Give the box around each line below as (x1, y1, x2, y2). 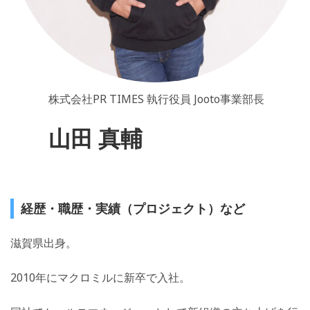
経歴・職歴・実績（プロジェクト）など (21, 200, 245, 217)
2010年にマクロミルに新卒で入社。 (10, 270, 190, 286)
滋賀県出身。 (10, 235, 77, 251)
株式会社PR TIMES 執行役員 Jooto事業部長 (48, 91, 264, 107)
